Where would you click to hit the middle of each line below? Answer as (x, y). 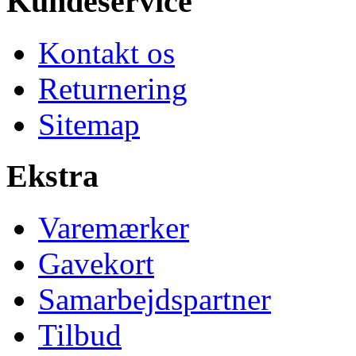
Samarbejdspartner (155, 299)
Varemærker (114, 227)
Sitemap (89, 125)
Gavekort (96, 263)
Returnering (113, 89)
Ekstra (52, 176)
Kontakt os (106, 53)
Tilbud (80, 335)
